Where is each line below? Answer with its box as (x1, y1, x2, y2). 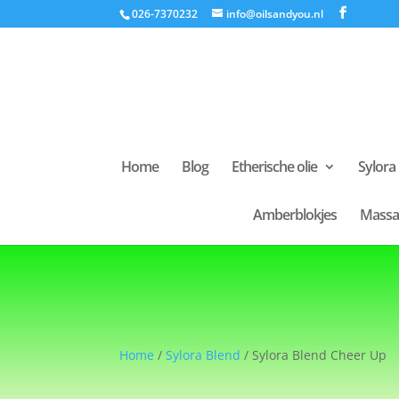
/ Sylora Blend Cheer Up (240, 346, 387, 363)
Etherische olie (232, 157, 317, 176)
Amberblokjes (253, 204, 337, 224)
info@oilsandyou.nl (226, 6, 324, 21)
